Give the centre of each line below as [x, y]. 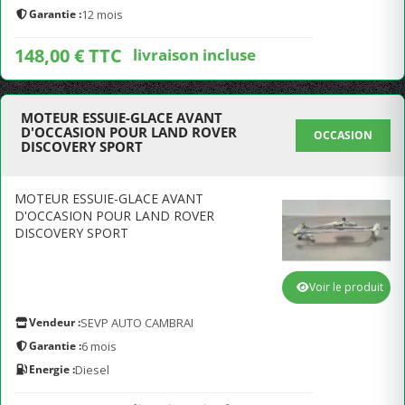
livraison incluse [194, 54]
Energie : [52, 369]
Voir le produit [346, 287]
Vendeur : [55, 322]
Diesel [92, 370]
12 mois [102, 14]
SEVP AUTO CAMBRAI [137, 323]
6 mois [99, 346]
